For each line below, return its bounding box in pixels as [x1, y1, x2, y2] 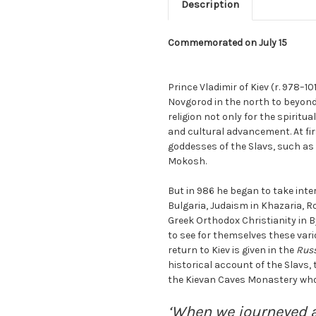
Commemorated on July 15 [168, 37, 287, 49]
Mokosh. [168, 155, 207, 168]
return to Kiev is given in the [168, 244, 296, 257]
